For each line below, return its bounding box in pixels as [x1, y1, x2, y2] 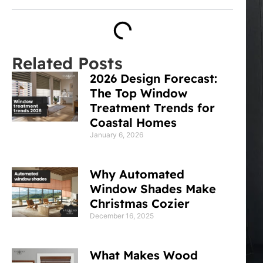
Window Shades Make [90, 181, 217, 196]
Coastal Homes [90, 114, 177, 130]
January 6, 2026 [90, 130, 144, 139]
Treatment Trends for [90, 100, 215, 115]
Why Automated [90, 166, 185, 181]
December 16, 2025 [90, 211, 154, 220]
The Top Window [90, 85, 188, 100]
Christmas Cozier [90, 195, 190, 211]
